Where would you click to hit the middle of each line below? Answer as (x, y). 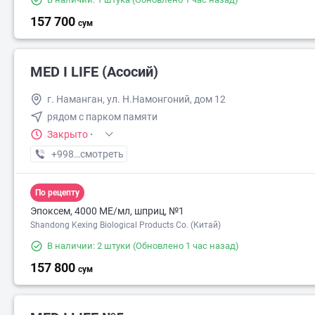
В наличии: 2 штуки (89, 246)
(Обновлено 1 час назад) (185, 246)
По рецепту (57, 193)
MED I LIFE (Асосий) (94, 72)
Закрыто (67, 134)
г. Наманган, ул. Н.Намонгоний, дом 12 (136, 99)
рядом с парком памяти (102, 117)
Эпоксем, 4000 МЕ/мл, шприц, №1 (107, 211)
